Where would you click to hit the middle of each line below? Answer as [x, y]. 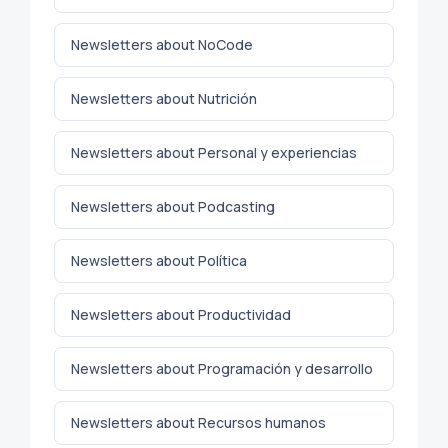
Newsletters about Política [159, 260]
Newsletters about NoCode [162, 44]
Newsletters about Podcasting [173, 206]
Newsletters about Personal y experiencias [214, 152]
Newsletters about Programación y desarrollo [222, 368]
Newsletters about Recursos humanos [198, 422]
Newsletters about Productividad [181, 314]
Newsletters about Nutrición [164, 98]
